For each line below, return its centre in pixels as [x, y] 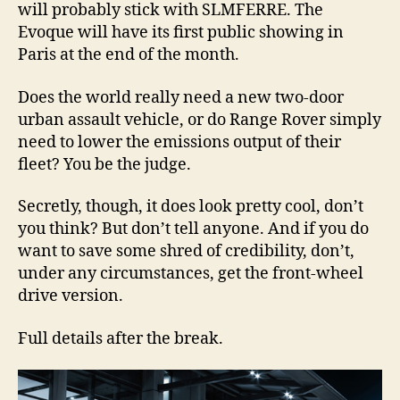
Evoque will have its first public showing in [181, 33]
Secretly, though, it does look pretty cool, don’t [191, 207]
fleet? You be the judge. [104, 164]
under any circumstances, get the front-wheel [191, 274]
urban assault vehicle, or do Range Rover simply [200, 120]
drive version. [71, 296]
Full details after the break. [121, 338]
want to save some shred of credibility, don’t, [186, 252]
